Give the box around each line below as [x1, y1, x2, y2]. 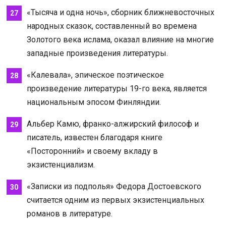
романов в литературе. [26, 208, 112, 218]
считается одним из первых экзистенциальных [26, 195, 204, 205]
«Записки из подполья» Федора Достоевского [26, 181, 201, 191]
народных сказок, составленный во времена [26, 21, 197, 31]
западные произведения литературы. [26, 48, 168, 58]
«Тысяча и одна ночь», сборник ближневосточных [26, 7, 214, 17]
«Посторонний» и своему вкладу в [26, 146, 158, 156]
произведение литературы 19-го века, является [26, 83, 207, 93]
